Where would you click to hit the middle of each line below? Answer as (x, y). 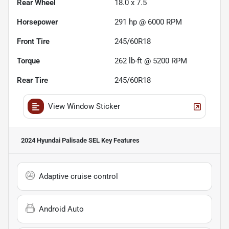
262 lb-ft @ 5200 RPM (151, 61)
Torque (28, 61)
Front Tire (33, 42)
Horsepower (37, 22)
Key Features (120, 141)
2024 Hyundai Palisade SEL (60, 141)
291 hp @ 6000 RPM (148, 22)
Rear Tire (32, 81)
